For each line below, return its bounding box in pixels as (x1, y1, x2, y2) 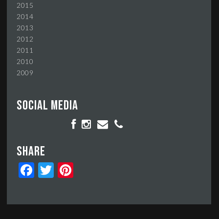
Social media (17, 98, 78, 114)
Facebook (34, 166, 65, 175)
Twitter (54, 166, 78, 175)
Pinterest (73, 166, 104, 175)
